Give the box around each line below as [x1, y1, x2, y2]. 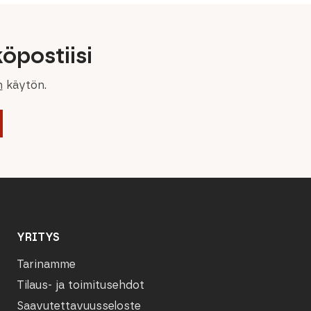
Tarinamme [17, 257, 76, 271]
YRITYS [17, 230, 60, 244]
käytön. [2, 78, 47, 92]
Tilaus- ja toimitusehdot [17, 278, 145, 292]
